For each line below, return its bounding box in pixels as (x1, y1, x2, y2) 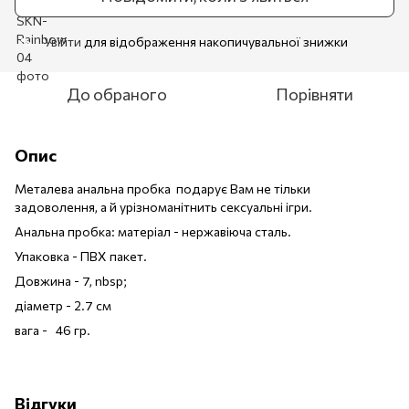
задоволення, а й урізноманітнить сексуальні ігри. (15, 198, 312, 215)
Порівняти (275, 83, 353, 104)
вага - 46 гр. (15, 321, 90, 338)
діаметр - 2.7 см (15, 297, 111, 313)
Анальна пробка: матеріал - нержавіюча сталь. (15, 223, 294, 239)
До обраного (67, 83, 167, 104)
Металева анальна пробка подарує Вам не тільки (15, 180, 310, 196)
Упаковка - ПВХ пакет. (15, 247, 147, 264)
